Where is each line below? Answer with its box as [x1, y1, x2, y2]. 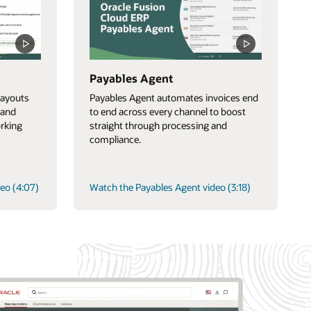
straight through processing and [89, 119, 227, 133]
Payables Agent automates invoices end [89, 91, 258, 105]
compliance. [89, 133, 141, 146]
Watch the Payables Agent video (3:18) [89, 180, 251, 194]
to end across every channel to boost [89, 105, 246, 119]
